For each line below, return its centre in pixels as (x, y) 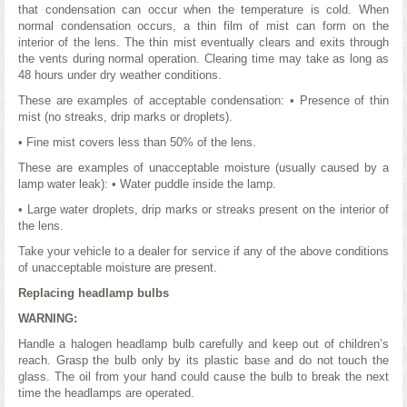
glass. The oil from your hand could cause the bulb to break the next (203, 377)
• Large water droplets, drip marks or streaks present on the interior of (203, 209)
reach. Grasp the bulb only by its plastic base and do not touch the (203, 360)
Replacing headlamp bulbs (94, 293)
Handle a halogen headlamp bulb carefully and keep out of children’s (203, 344)
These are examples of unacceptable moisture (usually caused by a (203, 168)
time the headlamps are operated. (106, 393)
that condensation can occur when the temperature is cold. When (203, 10)
